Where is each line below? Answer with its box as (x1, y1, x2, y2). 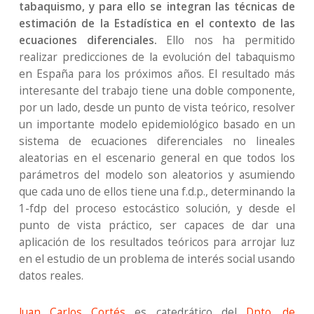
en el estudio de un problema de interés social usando (18, 252, 296, 266)
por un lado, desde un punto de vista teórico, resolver (18, 100, 296, 115)
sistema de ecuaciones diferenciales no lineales (18, 134, 296, 149)
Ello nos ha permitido (156, 33, 296, 48)
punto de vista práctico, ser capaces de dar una (18, 218, 296, 233)
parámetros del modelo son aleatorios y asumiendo (18, 168, 296, 182)
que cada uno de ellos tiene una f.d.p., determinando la (18, 184, 296, 199)
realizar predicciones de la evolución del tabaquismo (18, 50, 296, 64)
